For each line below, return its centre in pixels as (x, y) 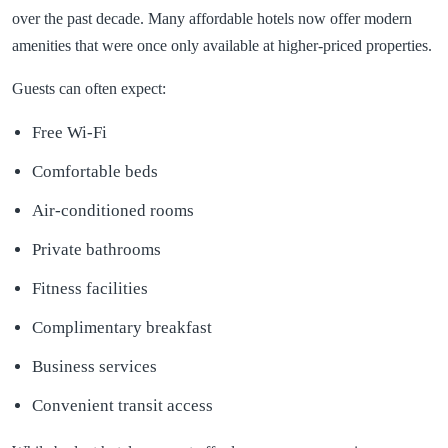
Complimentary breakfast (122, 327)
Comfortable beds (95, 171)
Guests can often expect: (89, 88)
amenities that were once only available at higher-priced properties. (222, 45)
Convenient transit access (122, 405)
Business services (94, 366)
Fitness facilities (90, 288)
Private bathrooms (96, 249)
